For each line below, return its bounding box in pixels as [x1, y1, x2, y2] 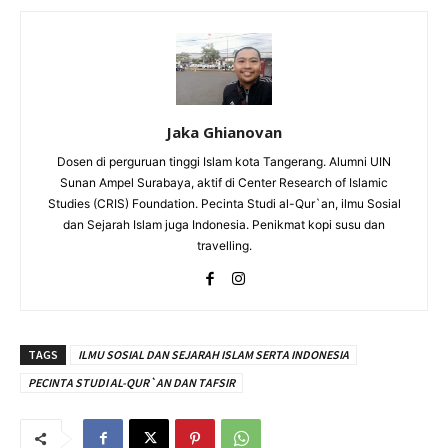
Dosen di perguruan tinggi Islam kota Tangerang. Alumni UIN [57, 153, 391, 169]
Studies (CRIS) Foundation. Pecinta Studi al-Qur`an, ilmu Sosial [47, 195, 401, 211]
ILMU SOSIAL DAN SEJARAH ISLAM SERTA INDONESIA [78, 346, 349, 362]
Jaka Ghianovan [166, 121, 282, 142]
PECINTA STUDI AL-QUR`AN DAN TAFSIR [28, 374, 235, 390]
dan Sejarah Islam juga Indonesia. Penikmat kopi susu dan [63, 216, 385, 232]
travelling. [196, 237, 252, 253]
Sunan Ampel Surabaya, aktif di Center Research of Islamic [60, 174, 388, 190]
